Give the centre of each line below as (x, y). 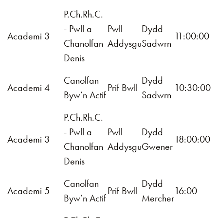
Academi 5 (28, 191)
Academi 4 (28, 88)
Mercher (158, 198)
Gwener (157, 146)
